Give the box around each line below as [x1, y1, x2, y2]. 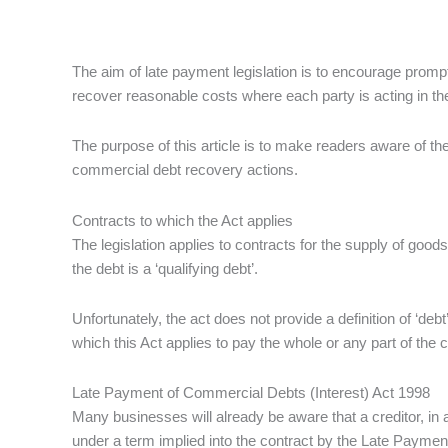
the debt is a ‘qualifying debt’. [72, 259, 258, 277]
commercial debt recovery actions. [72, 161, 298, 179]
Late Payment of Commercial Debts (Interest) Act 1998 [72, 384, 430, 401]
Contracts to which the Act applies [72, 211, 293, 229]
